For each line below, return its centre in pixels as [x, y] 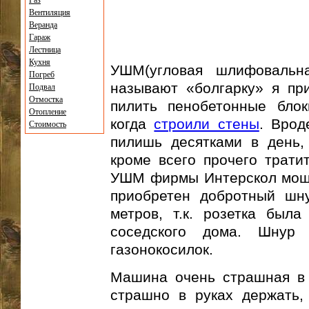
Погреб [42, 74]
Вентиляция [50, 12]
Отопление [48, 112]
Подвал [42, 87]
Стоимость [48, 124]
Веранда [43, 25]
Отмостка [46, 99]
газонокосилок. [162, 250]
